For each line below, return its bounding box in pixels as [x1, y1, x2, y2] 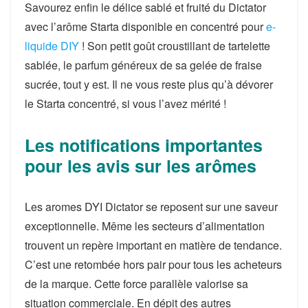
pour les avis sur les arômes [25, 153, 256, 179]
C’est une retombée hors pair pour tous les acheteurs [25, 256, 282, 273]
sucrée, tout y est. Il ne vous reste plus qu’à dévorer [25, 76, 273, 93]
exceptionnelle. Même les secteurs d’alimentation [25, 218, 265, 234]
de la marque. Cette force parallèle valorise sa [25, 276, 248, 292]
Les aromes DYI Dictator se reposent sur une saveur [25, 199, 278, 215]
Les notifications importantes [25, 133, 263, 158]
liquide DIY [25, 38, 79, 54]
